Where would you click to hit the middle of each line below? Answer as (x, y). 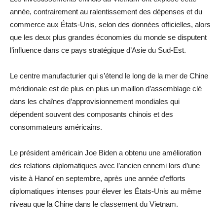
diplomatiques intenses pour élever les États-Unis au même (106, 191)
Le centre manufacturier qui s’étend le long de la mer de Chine (109, 75)
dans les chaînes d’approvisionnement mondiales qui (95, 101)
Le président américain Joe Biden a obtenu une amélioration (106, 152)
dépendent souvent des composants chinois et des (92, 114)
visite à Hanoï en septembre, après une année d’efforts (98, 178)
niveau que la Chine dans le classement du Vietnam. (94, 204)
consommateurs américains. (56, 127)
